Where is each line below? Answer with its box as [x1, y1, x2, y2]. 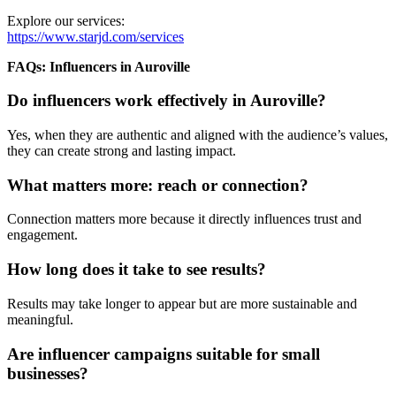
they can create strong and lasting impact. [7, 142, 236, 158]
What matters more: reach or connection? [7, 175, 308, 194]
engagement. [7, 227, 78, 243]
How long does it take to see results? [7, 260, 266, 279]
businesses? [7, 363, 88, 383]
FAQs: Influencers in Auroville [7, 58, 190, 74]
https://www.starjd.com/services [7, 28, 184, 44]
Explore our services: [7, 12, 125, 28]
